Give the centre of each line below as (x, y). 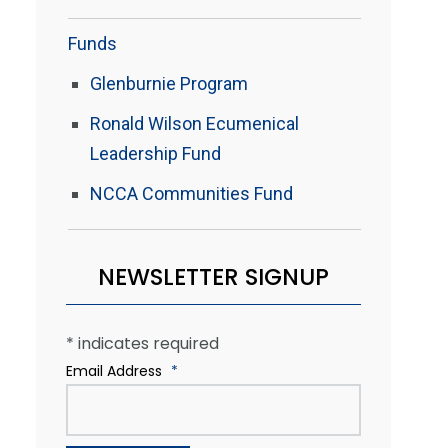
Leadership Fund (155, 153)
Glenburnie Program (169, 83)
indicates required (146, 343)
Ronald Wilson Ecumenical (194, 123)
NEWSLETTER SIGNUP (213, 277)
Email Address (116, 371)
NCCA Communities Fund (191, 193)
